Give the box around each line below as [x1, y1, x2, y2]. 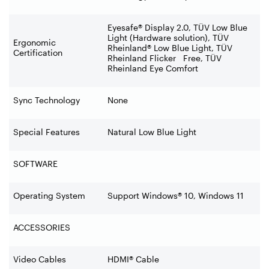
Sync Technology [13, 94, 80, 105]
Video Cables [13, 253, 66, 264]
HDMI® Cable [107, 253, 159, 264]
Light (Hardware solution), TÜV [107, 32, 229, 43]
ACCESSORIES [13, 222, 70, 232]
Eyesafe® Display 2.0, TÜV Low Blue [107, 22, 247, 32]
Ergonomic [13, 37, 56, 47]
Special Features [13, 126, 80, 137]
